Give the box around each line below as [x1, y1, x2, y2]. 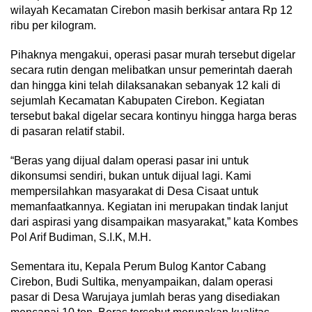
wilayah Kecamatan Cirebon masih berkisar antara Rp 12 [10, 4, 292, 17]
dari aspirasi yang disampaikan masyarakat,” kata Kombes [10, 216, 298, 228]
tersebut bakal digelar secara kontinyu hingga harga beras [10, 110, 297, 123]
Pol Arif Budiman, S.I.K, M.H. [10, 231, 151, 244]
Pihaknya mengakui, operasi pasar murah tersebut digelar [10, 49, 295, 61]
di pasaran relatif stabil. [10, 125, 125, 138]
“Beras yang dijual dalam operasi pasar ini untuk [10, 155, 249, 167]
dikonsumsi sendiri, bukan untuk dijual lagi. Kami [10, 170, 251, 182]
